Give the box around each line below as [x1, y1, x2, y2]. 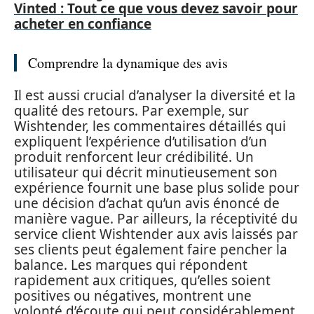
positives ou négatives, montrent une [14, 286, 252, 305]
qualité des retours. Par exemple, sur [14, 101, 249, 120]
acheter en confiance [14, 15, 151, 33]
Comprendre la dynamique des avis [28, 53, 228, 72]
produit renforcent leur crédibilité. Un [14, 147, 254, 166]
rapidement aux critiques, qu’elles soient [14, 271, 271, 289]
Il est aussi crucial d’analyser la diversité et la [14, 86, 296, 104]
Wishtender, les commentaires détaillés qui [14, 116, 286, 135]
